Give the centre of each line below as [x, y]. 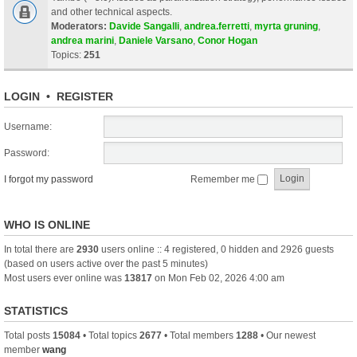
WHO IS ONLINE [47, 224]
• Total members [199, 335]
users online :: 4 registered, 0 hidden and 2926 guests [216, 249]
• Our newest [287, 335]
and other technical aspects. [112, 12]
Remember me [224, 179]
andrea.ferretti [217, 26]
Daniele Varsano [156, 40]
